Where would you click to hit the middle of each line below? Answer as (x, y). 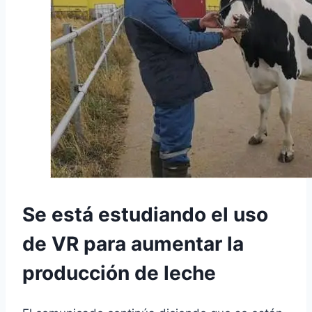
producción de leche (119, 273)
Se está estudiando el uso (145, 215)
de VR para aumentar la (133, 244)
